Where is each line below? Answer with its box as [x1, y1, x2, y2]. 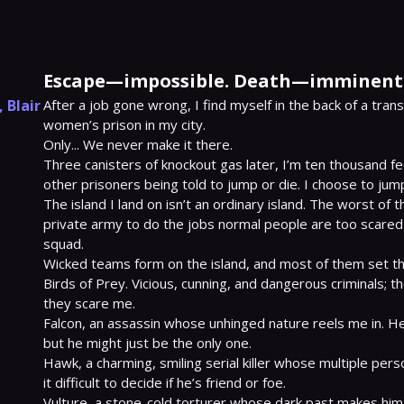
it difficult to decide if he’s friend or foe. [43, 373, 286, 391]
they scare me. [43, 294, 135, 312]
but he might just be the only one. [43, 334, 252, 352]
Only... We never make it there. [43, 135, 233, 153]
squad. [43, 234, 84, 252]
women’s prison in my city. [43, 115, 206, 133]
